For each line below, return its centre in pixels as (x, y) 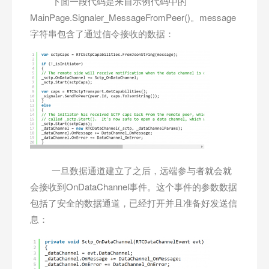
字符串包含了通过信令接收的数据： (102, 34)
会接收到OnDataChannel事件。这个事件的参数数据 (134, 187)
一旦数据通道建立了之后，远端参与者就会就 (131, 171)
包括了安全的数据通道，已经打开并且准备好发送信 (134, 203)
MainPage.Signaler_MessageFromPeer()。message (133, 17)
